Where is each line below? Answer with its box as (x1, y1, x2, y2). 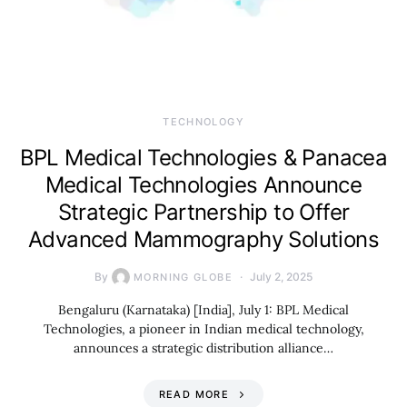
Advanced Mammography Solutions (28, 226, 379, 253)
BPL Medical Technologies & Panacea (19, 144, 388, 172)
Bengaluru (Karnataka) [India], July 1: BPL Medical (58, 302, 349, 319)
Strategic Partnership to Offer (57, 199, 350, 226)
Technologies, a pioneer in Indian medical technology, (43, 321, 364, 338)
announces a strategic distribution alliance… (74, 340, 333, 357)
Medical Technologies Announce (45, 172, 362, 199)
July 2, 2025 (249, 270, 313, 284)
